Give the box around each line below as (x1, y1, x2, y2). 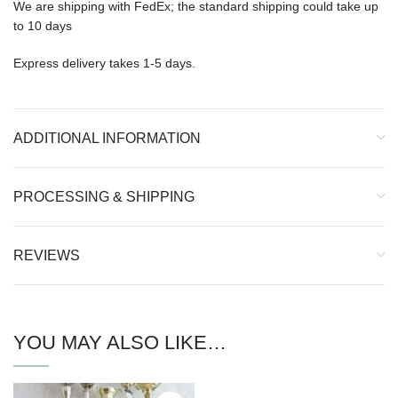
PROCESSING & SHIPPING (13, 189, 195, 205)
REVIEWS (13, 248, 80, 264)
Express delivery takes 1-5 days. (13, 56, 195, 71)
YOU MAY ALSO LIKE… (13, 331, 227, 354)
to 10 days (13, 19, 72, 34)
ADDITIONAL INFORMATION (13, 131, 201, 147)
